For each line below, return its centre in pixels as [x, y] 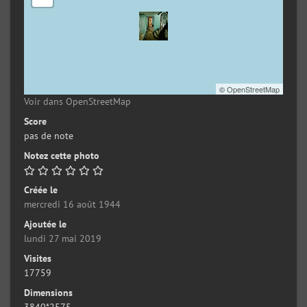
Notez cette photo [62, 156]
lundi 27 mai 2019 [63, 239]
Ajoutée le [45, 224]
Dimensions [48, 293]
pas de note [49, 136]
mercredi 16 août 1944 [72, 205]
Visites [38, 259]
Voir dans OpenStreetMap [77, 102]
